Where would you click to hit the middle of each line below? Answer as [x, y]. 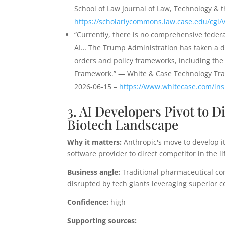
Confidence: [88, 202]
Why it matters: [95, 142]
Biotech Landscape [123, 125]
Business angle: [94, 172]
